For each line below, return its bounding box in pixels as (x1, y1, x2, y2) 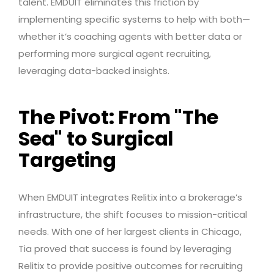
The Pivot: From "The (18, 103, 218, 131)
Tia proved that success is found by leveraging (18, 242, 231, 256)
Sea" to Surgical (18, 125, 174, 153)
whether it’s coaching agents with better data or (18, 29, 242, 43)
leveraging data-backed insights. (18, 64, 169, 77)
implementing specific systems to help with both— (18, 12, 250, 26)
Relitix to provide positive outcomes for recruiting (18, 259, 243, 273)
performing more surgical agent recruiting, (18, 46, 211, 60)
